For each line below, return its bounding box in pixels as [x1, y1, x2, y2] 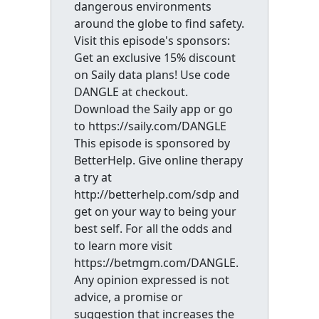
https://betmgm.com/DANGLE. [73, 255, 239, 271]
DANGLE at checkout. [73, 84, 188, 100]
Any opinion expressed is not [73, 272, 229, 288]
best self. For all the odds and [73, 221, 232, 236]
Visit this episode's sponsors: [73, 33, 230, 48]
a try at [73, 169, 112, 185]
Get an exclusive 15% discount [73, 50, 236, 66]
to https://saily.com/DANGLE [73, 118, 226, 134]
